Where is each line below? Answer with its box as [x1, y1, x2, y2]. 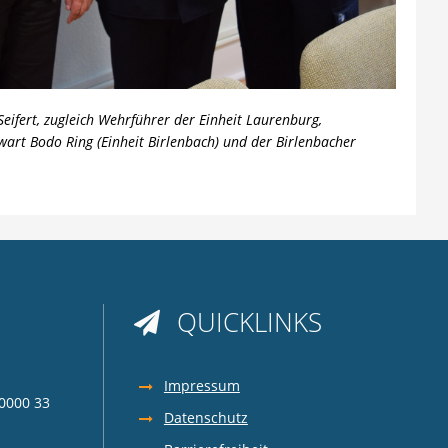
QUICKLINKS [177, 304, 323, 341]
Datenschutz [163, 407, 248, 427]
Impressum [163, 375, 240, 395]
